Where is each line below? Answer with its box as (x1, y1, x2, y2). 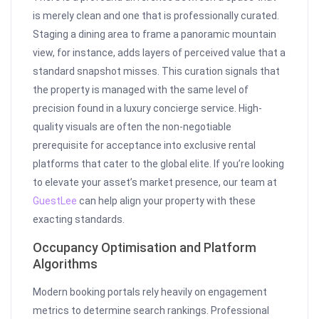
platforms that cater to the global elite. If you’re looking (33, 158, 285, 170)
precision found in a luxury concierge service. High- (33, 103, 263, 115)
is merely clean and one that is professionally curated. (33, 10, 280, 22)
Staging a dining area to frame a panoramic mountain (33, 28, 277, 41)
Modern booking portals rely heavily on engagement (33, 286, 268, 298)
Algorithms (33, 256, 98, 272)
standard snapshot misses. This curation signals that (33, 66, 281, 78)
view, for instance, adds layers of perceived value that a (33, 47, 286, 59)
